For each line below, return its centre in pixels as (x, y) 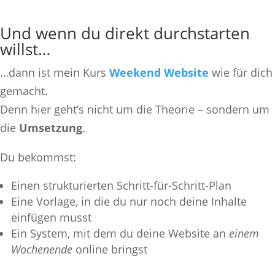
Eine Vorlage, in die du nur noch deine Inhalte (129, 201)
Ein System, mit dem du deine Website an (120, 233)
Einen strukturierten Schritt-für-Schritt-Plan (121, 185)
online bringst (110, 249)
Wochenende (42, 249)
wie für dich (241, 72)
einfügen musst (51, 217)
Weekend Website (159, 72)
